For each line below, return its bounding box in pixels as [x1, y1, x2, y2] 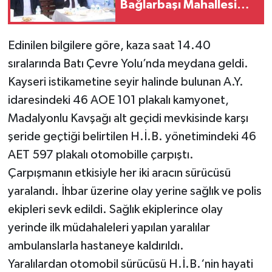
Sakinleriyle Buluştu [120, 14, 231, 27]
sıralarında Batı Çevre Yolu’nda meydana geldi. [7, 57, 248, 70]
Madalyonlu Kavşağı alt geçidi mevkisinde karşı [7, 112, 248, 124]
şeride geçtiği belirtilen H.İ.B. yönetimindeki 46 [7, 130, 256, 143]
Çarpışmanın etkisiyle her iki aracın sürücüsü [7, 166, 231, 179]
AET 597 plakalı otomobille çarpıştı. [7, 148, 194, 161]
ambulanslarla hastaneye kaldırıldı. [7, 239, 184, 252]
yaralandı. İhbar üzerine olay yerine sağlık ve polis [7, 185, 262, 197]
